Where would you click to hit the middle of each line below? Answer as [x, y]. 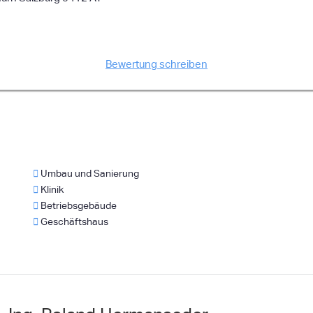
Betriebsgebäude [78, 205]
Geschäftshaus [74, 221]
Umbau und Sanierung [89, 173]
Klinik [51, 189]
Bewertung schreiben [156, 64]
